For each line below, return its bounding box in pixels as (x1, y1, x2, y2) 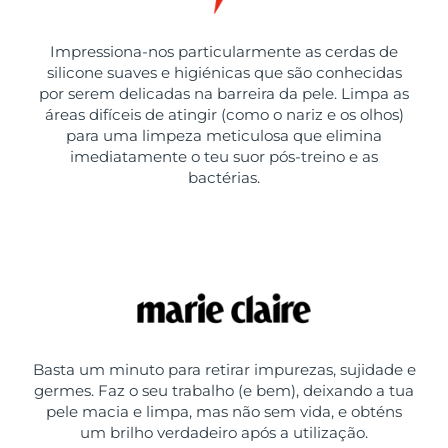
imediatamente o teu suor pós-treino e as (70, 146, 378, 166)
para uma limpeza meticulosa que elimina (66, 125, 382, 145)
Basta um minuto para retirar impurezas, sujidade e (32, 359, 416, 379)
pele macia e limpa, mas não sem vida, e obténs (46, 401, 402, 421)
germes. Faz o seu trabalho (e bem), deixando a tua (34, 380, 414, 400)
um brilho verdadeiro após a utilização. (80, 422, 368, 442)
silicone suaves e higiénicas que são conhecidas (46, 62, 402, 82)
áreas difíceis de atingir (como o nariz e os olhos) (44, 104, 404, 124)
